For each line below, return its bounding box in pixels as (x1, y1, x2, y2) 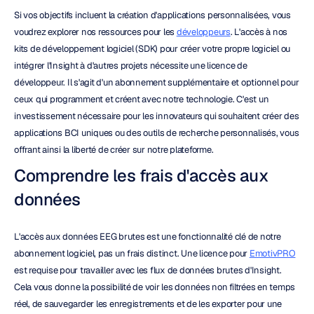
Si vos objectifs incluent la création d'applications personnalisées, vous (14, 9, 291, 21)
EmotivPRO (249, 247, 296, 259)
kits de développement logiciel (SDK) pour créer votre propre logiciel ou (14, 43, 290, 55)
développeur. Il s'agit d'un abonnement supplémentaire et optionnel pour (14, 76, 299, 88)
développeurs (176, 26, 231, 38)
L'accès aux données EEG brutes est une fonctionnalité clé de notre (14, 231, 281, 243)
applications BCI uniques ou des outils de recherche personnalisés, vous (14, 127, 299, 139)
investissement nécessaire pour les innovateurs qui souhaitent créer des (14, 110, 299, 122)
